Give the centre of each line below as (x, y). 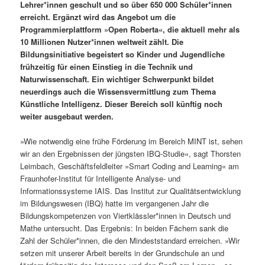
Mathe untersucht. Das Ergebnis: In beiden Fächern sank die (125, 228)
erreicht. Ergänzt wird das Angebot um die (98, 17)
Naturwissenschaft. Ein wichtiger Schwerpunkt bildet (117, 79)
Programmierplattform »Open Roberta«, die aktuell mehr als (130, 29)
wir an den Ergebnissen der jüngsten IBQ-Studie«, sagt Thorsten (131, 153)
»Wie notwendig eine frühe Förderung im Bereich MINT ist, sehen (132, 141)
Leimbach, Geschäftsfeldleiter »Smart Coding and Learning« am (130, 166)
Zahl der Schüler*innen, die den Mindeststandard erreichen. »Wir (130, 240)
